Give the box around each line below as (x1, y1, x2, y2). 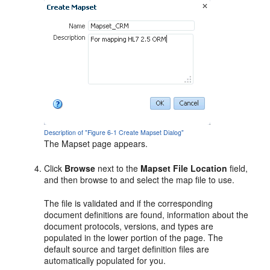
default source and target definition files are (44, 243, 210, 255)
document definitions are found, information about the (44, 209, 249, 221)
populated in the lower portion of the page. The (44, 231, 224, 243)
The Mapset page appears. (44, 137, 148, 149)
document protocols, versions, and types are (44, 220, 214, 232)
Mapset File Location (140, 162, 228, 174)
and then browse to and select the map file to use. (44, 174, 235, 186)
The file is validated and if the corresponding (44, 197, 213, 209)
